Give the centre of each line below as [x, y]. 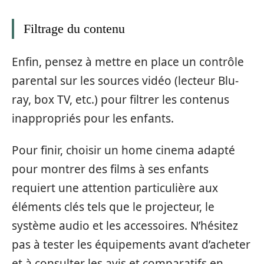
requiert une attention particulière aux [115, 188]
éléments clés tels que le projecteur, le [113, 207]
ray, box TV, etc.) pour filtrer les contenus [121, 99]
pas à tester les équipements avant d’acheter [131, 245]
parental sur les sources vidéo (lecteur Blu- [125, 80]
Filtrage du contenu [74, 29]
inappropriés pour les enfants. [93, 118]
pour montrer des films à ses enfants [110, 169]
